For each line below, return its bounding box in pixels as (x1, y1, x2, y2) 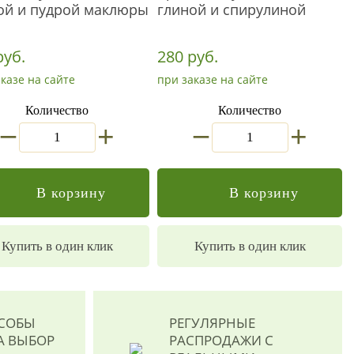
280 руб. (157, 46, 218, 67)
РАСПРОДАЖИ (168, 331, 262, 349)
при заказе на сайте (157, 72, 268, 87)
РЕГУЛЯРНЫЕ (168, 314, 255, 332)
